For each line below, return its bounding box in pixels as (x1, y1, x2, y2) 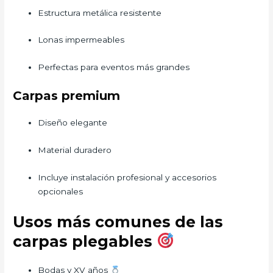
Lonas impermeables (38, 35, 125, 45)
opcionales (38, 186, 83, 196)
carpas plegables (13, 232, 157, 250)
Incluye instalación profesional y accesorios (38, 172, 217, 182)
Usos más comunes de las (13, 212, 224, 231)
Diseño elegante (38, 118, 108, 128)
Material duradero (38, 145, 112, 155)
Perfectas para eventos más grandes (38, 62, 190, 73)
